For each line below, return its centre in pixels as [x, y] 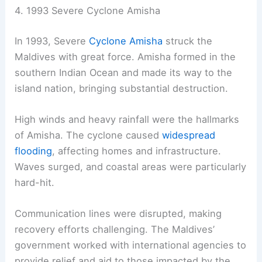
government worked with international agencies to [131, 245]
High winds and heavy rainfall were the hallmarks [127, 120]
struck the [188, 41]
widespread [189, 135]
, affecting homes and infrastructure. [137, 151]
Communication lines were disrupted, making [118, 214]
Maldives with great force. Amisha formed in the [125, 56]
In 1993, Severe [52, 41]
